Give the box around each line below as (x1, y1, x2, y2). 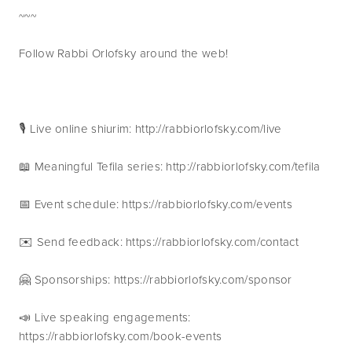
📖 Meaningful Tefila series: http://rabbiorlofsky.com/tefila (19, 158, 321, 174)
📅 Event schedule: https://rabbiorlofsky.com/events (19, 196, 296, 212)
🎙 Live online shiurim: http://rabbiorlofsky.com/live (19, 120, 282, 137)
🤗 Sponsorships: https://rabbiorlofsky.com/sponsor (19, 271, 295, 288)
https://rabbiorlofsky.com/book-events (19, 328, 222, 344)
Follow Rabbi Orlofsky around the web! (19, 45, 229, 61)
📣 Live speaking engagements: (19, 309, 191, 325)
